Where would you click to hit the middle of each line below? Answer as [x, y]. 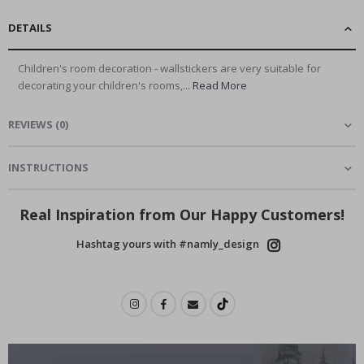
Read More [220, 86]
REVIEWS [30, 125]
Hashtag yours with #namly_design [167, 244]
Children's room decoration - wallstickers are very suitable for [169, 69]
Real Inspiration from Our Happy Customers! [182, 215]
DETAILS [30, 28]
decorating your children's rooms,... [105, 86]
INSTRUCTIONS [48, 168]
